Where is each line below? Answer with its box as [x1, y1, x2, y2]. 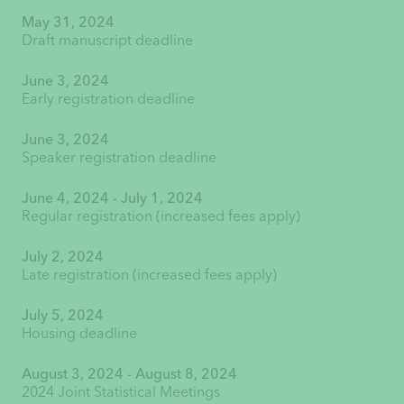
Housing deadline [21, 324, 137, 342]
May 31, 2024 [21, 13, 115, 31]
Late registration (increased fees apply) [21, 265, 277, 283]
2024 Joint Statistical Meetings [21, 382, 220, 400]
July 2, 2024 [21, 247, 104, 265]
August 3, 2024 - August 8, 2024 [21, 364, 237, 382]
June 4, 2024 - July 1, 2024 [21, 188, 203, 207]
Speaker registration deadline [21, 148, 216, 166]
